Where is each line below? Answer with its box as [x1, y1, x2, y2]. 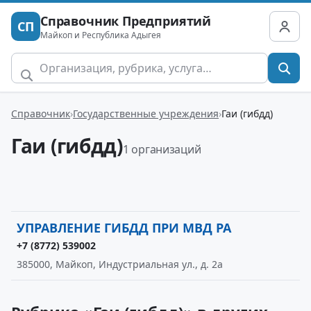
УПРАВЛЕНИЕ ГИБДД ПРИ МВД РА [17, 219, 231, 236]
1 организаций [122, 142, 201, 157]
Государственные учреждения [73, 106, 219, 120]
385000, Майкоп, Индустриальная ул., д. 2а [17, 258, 223, 271]
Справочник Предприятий [40, 12, 212, 29]
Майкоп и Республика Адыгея [40, 28, 161, 41]
